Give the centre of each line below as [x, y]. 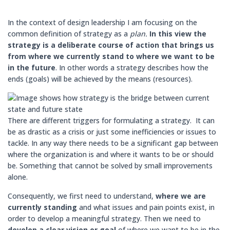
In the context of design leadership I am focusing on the [102, 22]
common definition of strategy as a [69, 34]
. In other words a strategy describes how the [132, 68]
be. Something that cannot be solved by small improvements [110, 166]
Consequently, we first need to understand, [82, 196]
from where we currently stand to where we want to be [111, 56]
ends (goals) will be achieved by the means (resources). [102, 79]
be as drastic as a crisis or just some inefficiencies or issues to [112, 132]
